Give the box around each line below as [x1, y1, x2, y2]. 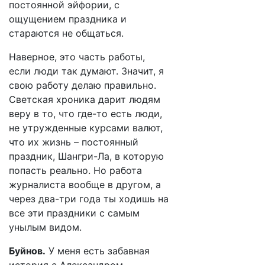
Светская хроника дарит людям [9, 93, 160, 105]
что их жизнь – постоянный [9, 136, 138, 148]
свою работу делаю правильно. [9, 79, 156, 91]
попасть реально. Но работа [9, 164, 142, 176]
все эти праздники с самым [9, 207, 140, 219]
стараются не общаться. [9, 27, 124, 39]
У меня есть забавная [46, 245, 150, 257]
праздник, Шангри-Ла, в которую [9, 150, 167, 162]
